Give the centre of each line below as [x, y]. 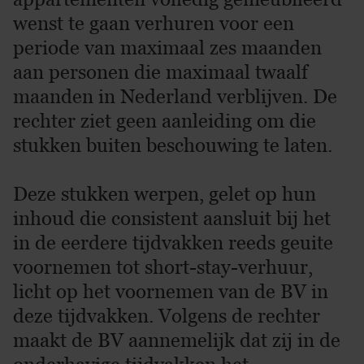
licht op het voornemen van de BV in [171, 291]
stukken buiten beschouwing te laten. [173, 145]
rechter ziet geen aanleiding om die [165, 121]
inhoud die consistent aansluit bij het [172, 218]
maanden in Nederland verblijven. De [175, 96]
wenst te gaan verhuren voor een [154, 23]
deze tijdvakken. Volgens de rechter [167, 316]
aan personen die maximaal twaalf [160, 72]
